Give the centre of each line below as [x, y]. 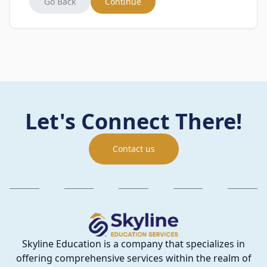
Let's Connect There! [133, 121]
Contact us [133, 149]
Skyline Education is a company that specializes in [133, 243]
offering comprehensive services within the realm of [133, 258]
